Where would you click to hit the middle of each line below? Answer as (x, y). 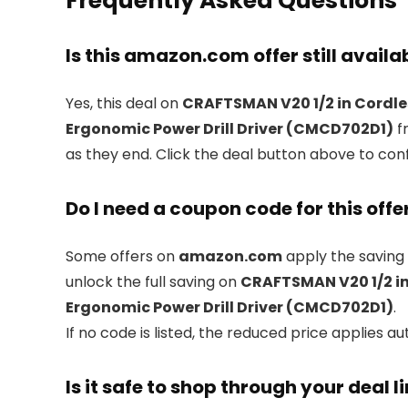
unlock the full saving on (153, 282)
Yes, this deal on (124, 103)
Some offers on (122, 256)
